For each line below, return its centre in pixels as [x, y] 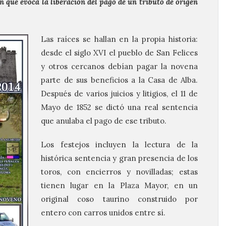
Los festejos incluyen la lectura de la [119, 145]
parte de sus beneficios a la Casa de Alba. [119, 80]
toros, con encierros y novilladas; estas [119, 172]
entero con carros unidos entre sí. [103, 213]
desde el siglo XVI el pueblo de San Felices [119, 53]
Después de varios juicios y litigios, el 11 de [119, 94]
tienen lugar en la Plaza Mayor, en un [119, 185]
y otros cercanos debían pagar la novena [119, 66]
